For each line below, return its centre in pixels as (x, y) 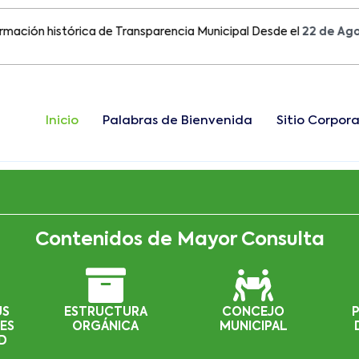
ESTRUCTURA (105, 312)
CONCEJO (254, 312)
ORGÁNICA (106, 326)
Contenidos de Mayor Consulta (179, 240)
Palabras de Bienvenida (177, 120)
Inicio (62, 120)
